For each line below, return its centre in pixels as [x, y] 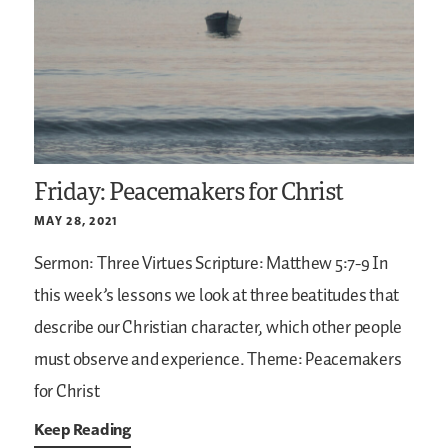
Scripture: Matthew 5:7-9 [281, 264]
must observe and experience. [139, 360]
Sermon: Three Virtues [113, 264]
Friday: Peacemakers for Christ [189, 191]
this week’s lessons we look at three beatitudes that [216, 296]
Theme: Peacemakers [323, 360]
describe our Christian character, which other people [218, 328]
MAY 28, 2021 [76, 221]
